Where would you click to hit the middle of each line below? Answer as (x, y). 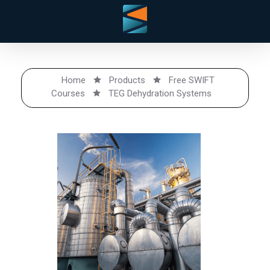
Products (127, 80)
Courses (68, 93)
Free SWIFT (192, 80)
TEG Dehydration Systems (160, 93)
